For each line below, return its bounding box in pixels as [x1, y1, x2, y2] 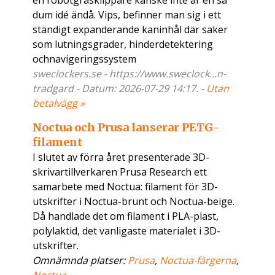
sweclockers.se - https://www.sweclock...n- [33, 67, 227, 80]
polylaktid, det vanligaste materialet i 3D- [33, 224, 221, 238]
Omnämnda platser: [33, 254, 128, 267]
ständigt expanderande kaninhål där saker [33, 23, 228, 36]
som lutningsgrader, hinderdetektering [33, 37, 214, 51]
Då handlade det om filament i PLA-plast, [33, 209, 219, 223]
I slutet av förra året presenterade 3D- [33, 150, 210, 164]
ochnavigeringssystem [33, 52, 137, 66]
